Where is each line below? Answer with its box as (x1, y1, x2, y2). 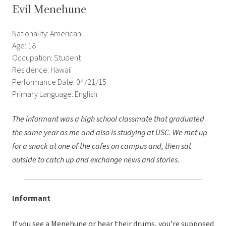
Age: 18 (12, 40, 36, 52)
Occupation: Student (12, 52, 81, 64)
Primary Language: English (12, 89, 97, 100)
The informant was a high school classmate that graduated (12, 114, 204, 125)
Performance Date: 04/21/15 (12, 77, 106, 88)
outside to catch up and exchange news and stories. (12, 154, 180, 166)
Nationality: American (12, 28, 81, 40)
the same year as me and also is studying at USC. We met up (12, 127, 207, 139)
